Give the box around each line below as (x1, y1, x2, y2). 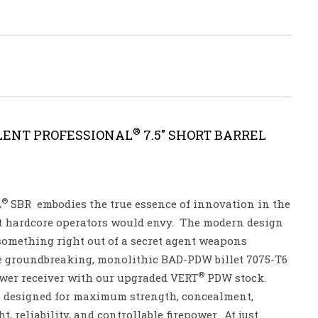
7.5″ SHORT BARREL (141, 126, 266, 143)
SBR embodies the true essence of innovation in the (8, 197, 290, 211)
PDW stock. (204, 270, 269, 285)
